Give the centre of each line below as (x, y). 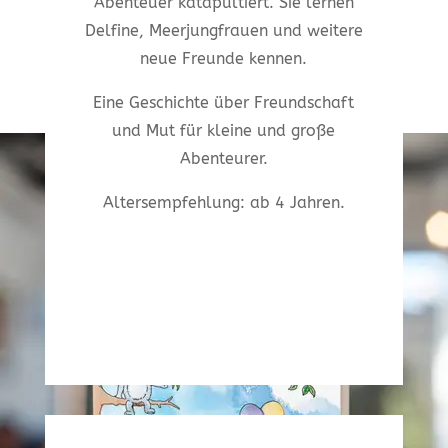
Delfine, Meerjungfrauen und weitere (223, 31)
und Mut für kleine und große (224, 131)
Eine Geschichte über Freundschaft (224, 103)
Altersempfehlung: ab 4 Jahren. (223, 203)
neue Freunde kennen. (224, 59)
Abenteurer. (223, 159)
